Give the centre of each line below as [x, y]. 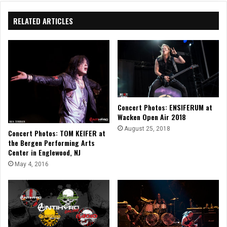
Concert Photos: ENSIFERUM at [165, 107]
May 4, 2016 [32, 164]
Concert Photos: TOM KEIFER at [57, 133]
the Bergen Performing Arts [51, 142]
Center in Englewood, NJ [44, 152]
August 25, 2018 [147, 128]
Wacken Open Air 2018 [152, 117]
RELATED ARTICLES [43, 21]
